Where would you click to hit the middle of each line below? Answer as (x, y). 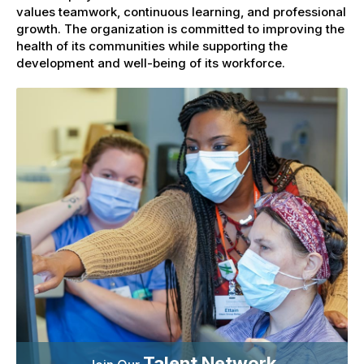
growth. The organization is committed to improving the (180, 28)
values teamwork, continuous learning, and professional (181, 11)
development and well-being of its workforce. (151, 63)
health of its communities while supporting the (152, 45)
